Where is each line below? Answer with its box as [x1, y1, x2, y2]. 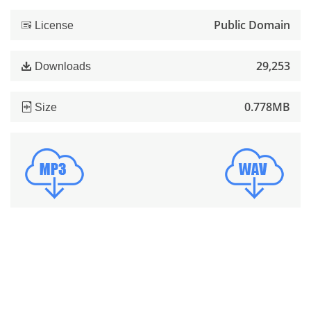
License [32, 19, 74, 31]
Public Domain [214, 17, 290, 33]
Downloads [32, 60, 91, 72]
